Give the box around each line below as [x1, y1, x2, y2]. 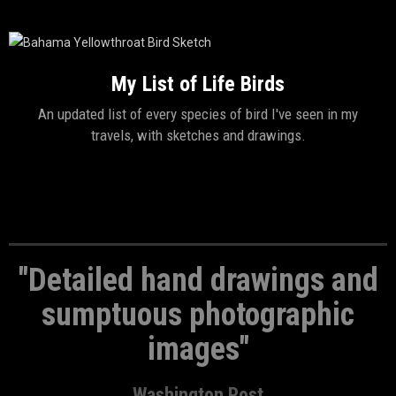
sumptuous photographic [42, 296, 354, 333]
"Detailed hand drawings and [18, 262, 378, 299]
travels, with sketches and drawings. [90, 126, 306, 144]
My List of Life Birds [111, 72, 285, 96]
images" [147, 331, 249, 368]
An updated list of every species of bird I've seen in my [38, 105, 358, 123]
